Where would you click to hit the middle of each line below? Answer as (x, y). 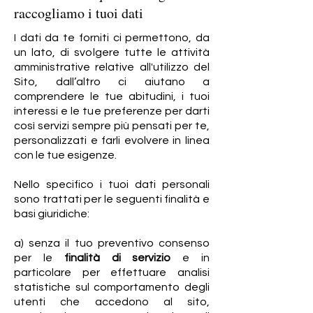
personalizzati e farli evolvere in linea (112, 140)
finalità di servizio (111, 258)
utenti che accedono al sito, (112, 302)
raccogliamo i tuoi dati (79, 13)
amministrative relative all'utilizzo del (112, 67)
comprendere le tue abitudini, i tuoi (112, 96)
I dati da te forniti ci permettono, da (112, 38)
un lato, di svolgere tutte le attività (112, 52)
